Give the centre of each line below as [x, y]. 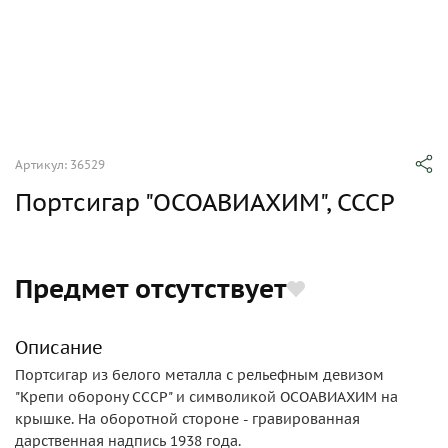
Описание [59, 347]
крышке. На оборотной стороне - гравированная [187, 419]
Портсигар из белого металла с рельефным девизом [199, 375]
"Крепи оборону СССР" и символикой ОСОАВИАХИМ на [206, 397]
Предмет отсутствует [151, 288]
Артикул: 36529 [60, 164]
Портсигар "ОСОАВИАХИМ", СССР [205, 202]
